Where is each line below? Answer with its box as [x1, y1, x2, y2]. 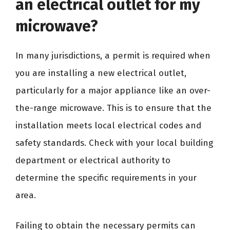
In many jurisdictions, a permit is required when [15, 50, 210, 61]
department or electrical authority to [15, 155, 170, 166]
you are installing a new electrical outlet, [15, 67, 186, 79]
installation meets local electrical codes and [15, 120, 201, 131]
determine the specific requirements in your [15, 172, 197, 183]
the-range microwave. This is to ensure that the [15, 102, 212, 113]
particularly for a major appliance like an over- [15, 85, 210, 96]
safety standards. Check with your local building [15, 137, 213, 148]
